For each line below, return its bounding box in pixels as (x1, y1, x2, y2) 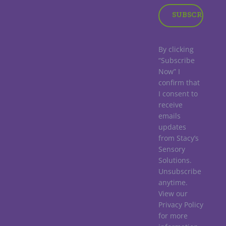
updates (158, 122, 186, 132)
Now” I (158, 67, 180, 77)
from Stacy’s (158, 133, 199, 143)
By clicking (158, 44, 194, 54)
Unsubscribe (158, 166, 201, 177)
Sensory (158, 144, 185, 154)
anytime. (158, 178, 188, 188)
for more (158, 211, 188, 221)
